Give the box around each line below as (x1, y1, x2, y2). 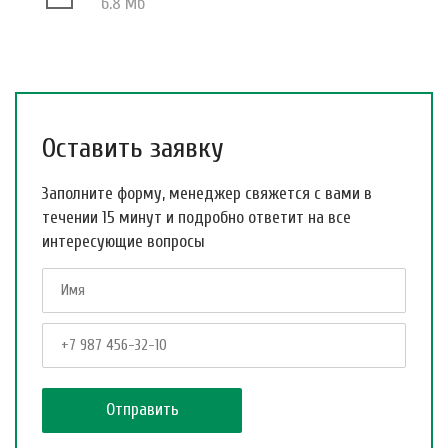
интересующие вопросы (42, 231, 205, 251)
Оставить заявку (42, 131, 223, 164)
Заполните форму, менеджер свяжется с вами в (42, 183, 372, 203)
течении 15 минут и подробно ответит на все (42, 207, 351, 227)
